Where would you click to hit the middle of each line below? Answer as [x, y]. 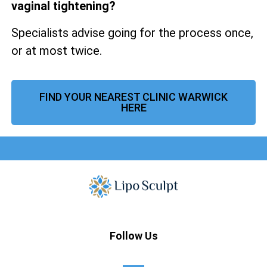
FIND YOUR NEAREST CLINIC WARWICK [133, 97]
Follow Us [133, 236]
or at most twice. [57, 50]
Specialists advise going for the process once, [132, 32]
